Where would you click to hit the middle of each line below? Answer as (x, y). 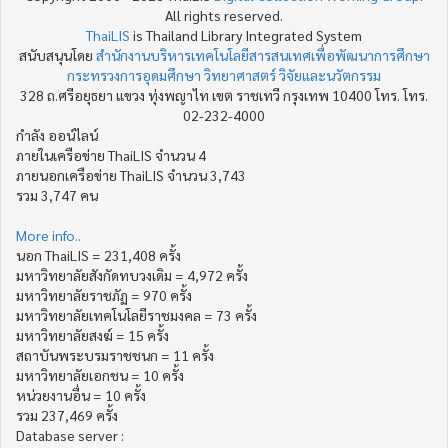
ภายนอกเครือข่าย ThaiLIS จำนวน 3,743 (131, 174)
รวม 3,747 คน (57, 194)
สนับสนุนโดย (57, 54)
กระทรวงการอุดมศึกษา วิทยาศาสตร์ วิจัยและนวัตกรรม (224, 74)
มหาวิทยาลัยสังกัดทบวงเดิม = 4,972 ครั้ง (132, 274)
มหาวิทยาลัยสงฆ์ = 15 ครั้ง (92, 334)
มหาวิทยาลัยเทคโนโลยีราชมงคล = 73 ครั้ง (136, 314)
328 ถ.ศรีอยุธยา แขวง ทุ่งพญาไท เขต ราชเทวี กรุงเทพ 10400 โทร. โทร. (224, 94)
